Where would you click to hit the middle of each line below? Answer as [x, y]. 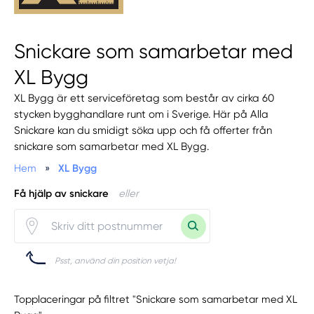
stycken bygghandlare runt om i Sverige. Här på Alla [142, 114]
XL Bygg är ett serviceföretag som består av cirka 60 [145, 98]
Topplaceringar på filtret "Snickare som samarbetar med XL [156, 299]
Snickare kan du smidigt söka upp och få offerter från [143, 130]
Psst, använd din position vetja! [116, 260]
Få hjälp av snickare [62, 194]
